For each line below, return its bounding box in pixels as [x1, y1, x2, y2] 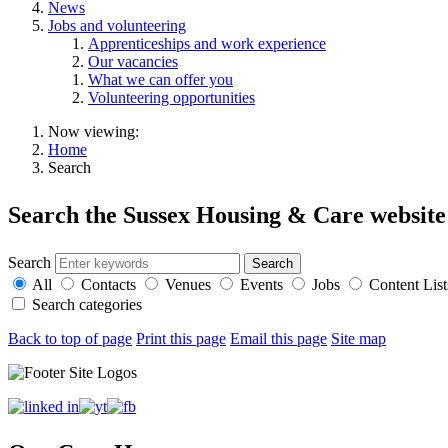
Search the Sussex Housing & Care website [8, 201, 446, 228]
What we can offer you [88, 70, 233, 88]
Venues [165, 275, 211, 293]
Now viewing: [48, 122, 139, 140]
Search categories [32, 295, 142, 313]
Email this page [230, 329, 327, 347]
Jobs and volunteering [48, 16, 186, 34]
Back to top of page [8, 329, 132, 347]
